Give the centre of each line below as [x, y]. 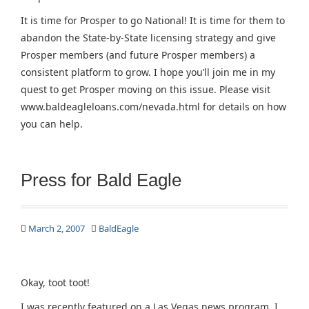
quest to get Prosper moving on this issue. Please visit [146, 89]
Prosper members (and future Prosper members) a [138, 55]
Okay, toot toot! [55, 282]
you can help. [52, 124]
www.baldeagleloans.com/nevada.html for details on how [153, 107]
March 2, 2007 [57, 228]
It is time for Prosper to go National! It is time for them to [153, 20]
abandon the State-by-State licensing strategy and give [148, 38]
